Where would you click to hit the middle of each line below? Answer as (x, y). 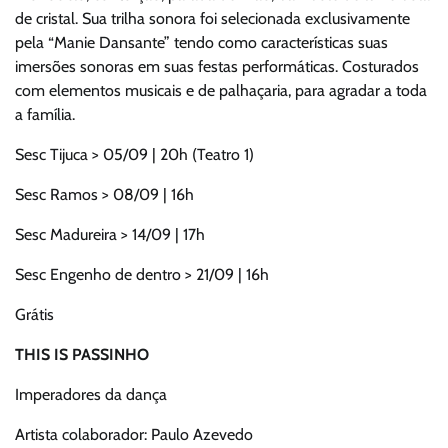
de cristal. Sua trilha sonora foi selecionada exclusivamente (212, 19)
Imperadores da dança (91, 395)
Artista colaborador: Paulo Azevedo (134, 435)
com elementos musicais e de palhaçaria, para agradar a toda (221, 91)
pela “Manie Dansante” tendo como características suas (201, 43)
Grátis (34, 315)
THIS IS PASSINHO (82, 355)
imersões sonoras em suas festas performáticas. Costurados (217, 67)
